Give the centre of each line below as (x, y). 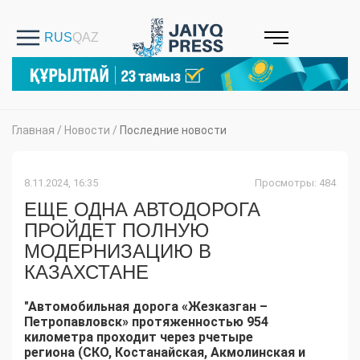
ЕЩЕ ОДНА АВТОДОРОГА (142, 210)
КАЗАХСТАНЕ (86, 272)
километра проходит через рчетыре (139, 337)
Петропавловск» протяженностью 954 (146, 322)
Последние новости (173, 131)
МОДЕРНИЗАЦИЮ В (118, 252)
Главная (33, 131)
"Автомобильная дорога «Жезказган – (146, 307)
